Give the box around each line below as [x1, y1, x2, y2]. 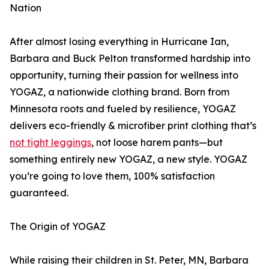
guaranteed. [10, 187, 68, 199]
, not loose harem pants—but [91, 136, 223, 149]
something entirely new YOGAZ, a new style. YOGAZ [10, 153, 247, 166]
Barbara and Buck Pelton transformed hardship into [10, 52, 250, 65]
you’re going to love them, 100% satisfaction [10, 170, 215, 183]
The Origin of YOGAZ [10, 220, 106, 233]
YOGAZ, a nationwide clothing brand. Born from [10, 86, 229, 98]
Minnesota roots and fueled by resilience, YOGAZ [10, 103, 236, 115]
